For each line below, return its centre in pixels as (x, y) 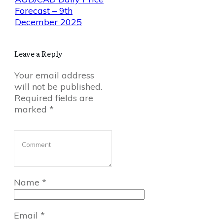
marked (32, 109)
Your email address (54, 75)
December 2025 (48, 22)
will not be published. (58, 87)
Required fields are (54, 98)
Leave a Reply (38, 54)
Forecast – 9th (44, 11)
